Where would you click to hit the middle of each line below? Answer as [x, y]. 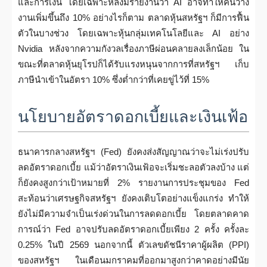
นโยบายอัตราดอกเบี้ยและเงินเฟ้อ [133, 117]
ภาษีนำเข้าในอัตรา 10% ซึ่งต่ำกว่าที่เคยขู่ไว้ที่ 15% [114, 80]
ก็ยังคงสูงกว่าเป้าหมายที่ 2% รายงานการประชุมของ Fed [133, 183]
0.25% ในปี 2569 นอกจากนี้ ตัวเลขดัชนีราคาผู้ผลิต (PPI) [133, 245]
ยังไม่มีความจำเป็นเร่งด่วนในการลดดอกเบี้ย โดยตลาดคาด [133, 214]
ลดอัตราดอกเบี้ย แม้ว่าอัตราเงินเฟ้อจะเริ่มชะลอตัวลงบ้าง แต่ [133, 167]
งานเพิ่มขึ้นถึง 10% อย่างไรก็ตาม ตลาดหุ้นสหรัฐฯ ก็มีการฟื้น [133, 18]
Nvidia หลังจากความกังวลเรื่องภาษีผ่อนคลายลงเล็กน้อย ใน [133, 49]
